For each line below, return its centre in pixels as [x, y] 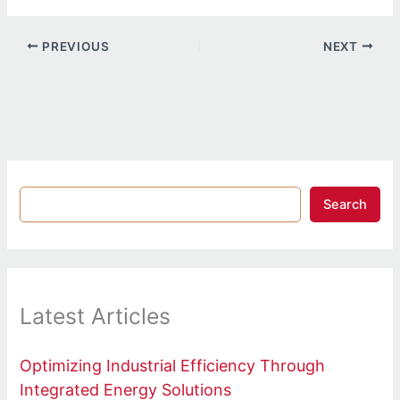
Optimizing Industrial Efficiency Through [173, 365]
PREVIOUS [74, 46]
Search [345, 205]
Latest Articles [96, 316]
